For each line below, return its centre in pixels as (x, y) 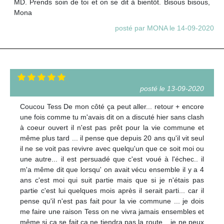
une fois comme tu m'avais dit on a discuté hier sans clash (112, 117)
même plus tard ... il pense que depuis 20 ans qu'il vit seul (112, 138)
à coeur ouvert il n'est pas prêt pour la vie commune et (112, 128)
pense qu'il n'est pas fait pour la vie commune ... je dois (112, 201)
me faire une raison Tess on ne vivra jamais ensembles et (112, 212)
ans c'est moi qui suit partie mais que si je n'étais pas (112, 180)
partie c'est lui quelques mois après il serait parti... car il (112, 191)
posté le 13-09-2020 (172, 89)
